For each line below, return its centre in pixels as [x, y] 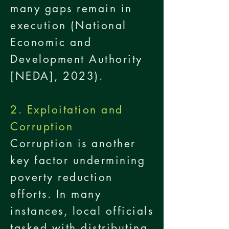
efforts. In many [56, 194]
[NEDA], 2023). [57, 76]
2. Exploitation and [67, 110]
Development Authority [76, 59]
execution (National [68, 25]
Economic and [51, 42]
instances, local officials [82, 211]
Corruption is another [73, 143]
